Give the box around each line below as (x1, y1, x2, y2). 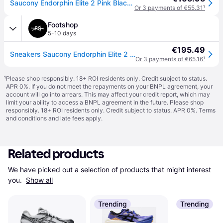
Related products (8, 146, 105, 162)
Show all (26, 176, 53, 184)
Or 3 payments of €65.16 (135, 55, 203, 63)
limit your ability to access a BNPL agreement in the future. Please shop (6, 99, 204, 106)
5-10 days (48, 29, 76, 37)
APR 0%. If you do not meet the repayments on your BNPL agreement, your (6, 83, 213, 90)
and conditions (6, 114, 47, 122)
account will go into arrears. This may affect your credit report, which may (6, 91, 210, 98)
